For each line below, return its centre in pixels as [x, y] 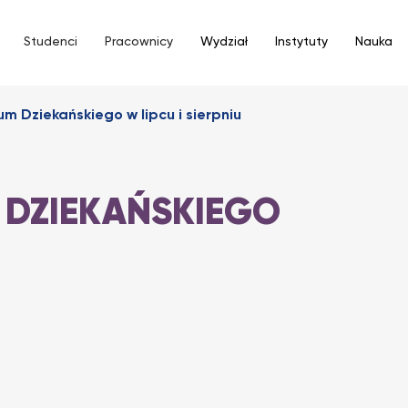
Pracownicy [139, 42]
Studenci [51, 42]
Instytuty [301, 42]
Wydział [224, 42]
